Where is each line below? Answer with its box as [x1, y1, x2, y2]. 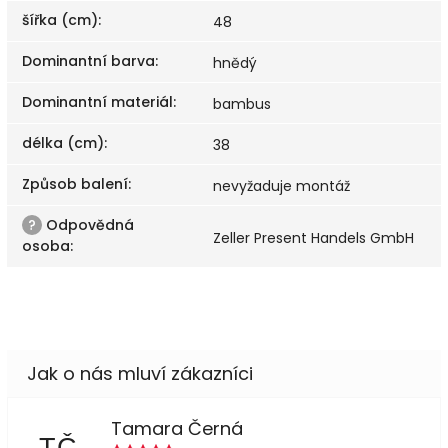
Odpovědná [42, 214, 134, 235]
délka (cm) [22, 132, 104, 153]
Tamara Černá [110, 416, 243, 441]
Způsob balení [22, 173, 128, 194]
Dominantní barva [22, 50, 155, 71]
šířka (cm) [22, 9, 98, 30]
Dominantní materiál [22, 91, 173, 112]
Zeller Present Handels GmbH [213, 227, 414, 248]
